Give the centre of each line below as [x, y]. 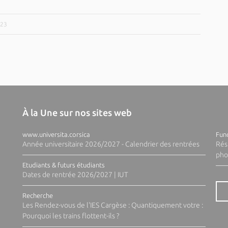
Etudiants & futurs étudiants [63, 165]
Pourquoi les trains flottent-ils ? [70, 216]
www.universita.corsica [56, 134]
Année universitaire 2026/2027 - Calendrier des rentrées [111, 144]
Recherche [37, 195]
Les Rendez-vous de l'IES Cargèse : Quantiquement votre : [112, 205]
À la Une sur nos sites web [77, 112]
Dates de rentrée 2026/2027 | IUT [75, 175]
